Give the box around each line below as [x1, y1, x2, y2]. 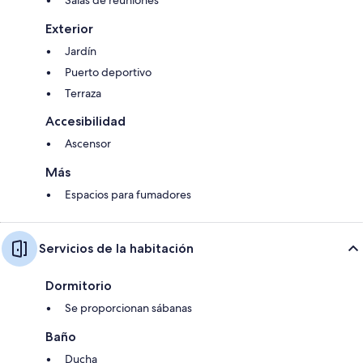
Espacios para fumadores [65, 186, 191, 202]
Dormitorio [45, 277, 112, 293]
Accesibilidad [45, 113, 126, 129]
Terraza [65, 85, 101, 100]
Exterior [45, 20, 93, 36]
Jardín [65, 43, 96, 58]
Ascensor [65, 135, 111, 151]
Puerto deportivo [65, 64, 152, 79]
